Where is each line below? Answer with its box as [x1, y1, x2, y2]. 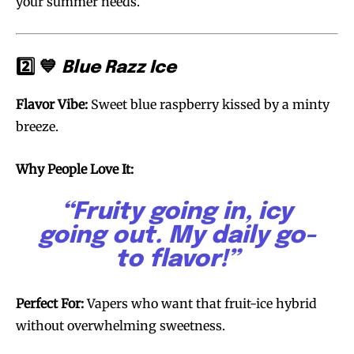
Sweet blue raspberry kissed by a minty [88, 96, 330, 113]
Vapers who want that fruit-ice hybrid [84, 296, 317, 312]
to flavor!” [115, 247, 239, 273]
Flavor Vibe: [16, 96, 88, 113]
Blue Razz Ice [62, 59, 176, 77]
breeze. [16, 119, 58, 135]
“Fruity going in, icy [62, 200, 292, 225]
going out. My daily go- [38, 224, 316, 249]
